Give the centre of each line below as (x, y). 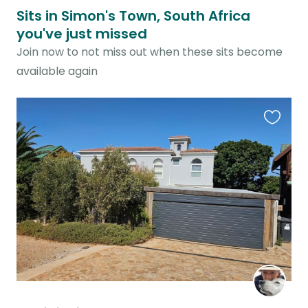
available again (57, 71)
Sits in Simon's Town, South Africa (133, 16)
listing (279, 157)
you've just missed (82, 34)
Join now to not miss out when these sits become (150, 52)
